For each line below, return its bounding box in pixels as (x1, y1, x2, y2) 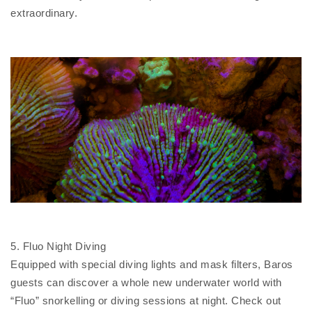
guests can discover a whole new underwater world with (10, 276, 282, 288)
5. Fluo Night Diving (10, 240, 106, 252)
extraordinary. (10, 7, 77, 19)
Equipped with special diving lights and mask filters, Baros (10, 258, 293, 270)
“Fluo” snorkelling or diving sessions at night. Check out (10, 295, 281, 306)
